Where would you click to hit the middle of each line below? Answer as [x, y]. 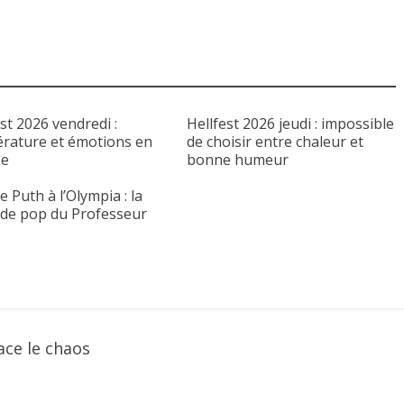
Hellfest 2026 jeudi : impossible [291, 124]
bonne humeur [238, 160]
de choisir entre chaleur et [275, 142]
